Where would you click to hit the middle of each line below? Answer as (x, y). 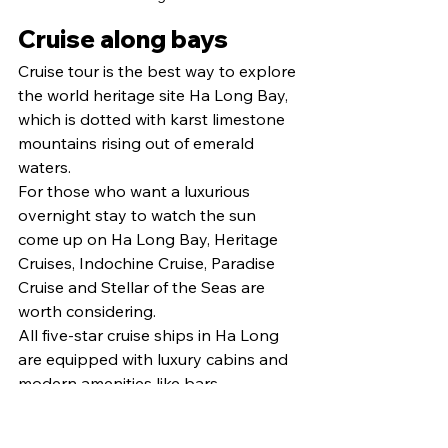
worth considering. (87, 310)
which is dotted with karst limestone (153, 118)
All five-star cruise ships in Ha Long (150, 334)
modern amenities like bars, (121, 382)
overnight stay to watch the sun (139, 214)
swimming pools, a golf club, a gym (149, 406)
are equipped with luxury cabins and (155, 358)
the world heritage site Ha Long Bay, (155, 94)
